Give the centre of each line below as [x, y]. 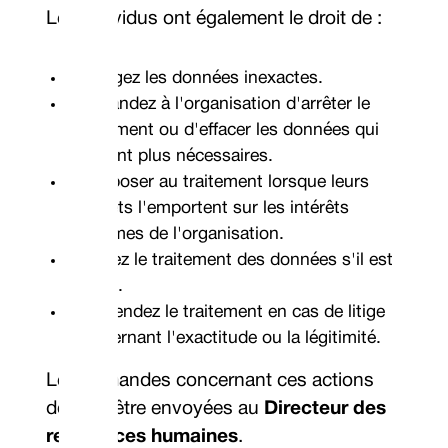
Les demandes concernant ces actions [210, 381]
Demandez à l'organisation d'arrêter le [222, 104]
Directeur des [325, 409]
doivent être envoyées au [155, 409]
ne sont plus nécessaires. [174, 156]
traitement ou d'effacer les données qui [227, 130]
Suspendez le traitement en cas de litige [230, 312]
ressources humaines [142, 437]
